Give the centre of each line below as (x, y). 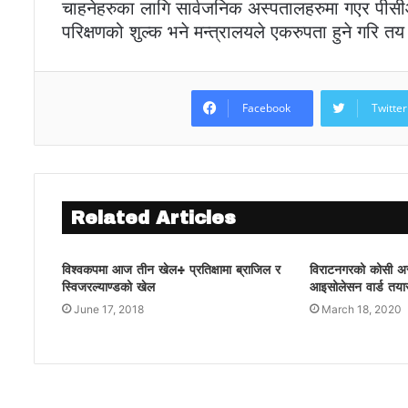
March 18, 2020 (362, 310)
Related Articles (153, 218)
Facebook (267, 108)
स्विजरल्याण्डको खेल (108, 288)
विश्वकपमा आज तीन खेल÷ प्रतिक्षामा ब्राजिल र (171, 270)
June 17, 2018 (109, 310)
